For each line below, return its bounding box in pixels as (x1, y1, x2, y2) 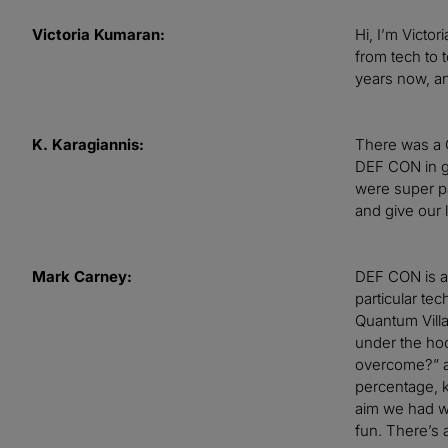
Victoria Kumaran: (32, 25, 165, 45)
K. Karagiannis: (32, 135, 144, 155)
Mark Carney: (32, 267, 132, 287)
